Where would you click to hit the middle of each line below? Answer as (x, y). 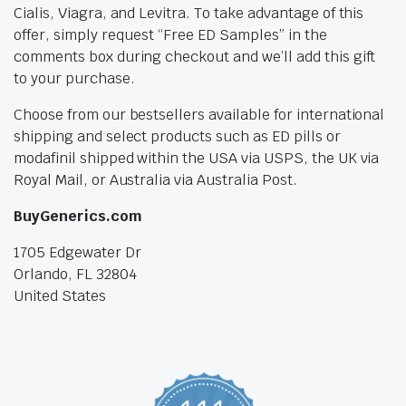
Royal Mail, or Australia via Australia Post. (155, 180)
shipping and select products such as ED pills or (177, 137)
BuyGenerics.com (78, 217)
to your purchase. (74, 79)
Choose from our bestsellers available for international (199, 115)
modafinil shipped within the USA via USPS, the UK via (197, 159)
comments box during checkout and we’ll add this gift (195, 57)
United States (60, 296)
